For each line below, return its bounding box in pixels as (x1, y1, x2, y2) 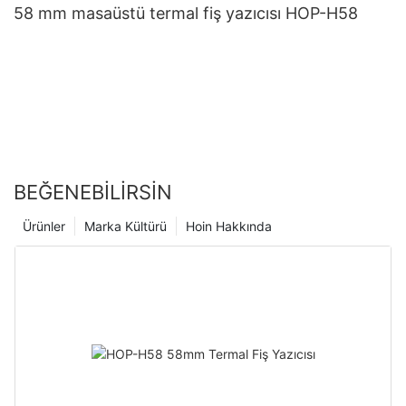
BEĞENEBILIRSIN (14, 179, 172, 204)
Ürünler (23, 217, 65, 234)
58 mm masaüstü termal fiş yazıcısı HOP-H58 (14, 3, 358, 23)
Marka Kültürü (84, 217, 167, 234)
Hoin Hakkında (186, 217, 272, 234)
